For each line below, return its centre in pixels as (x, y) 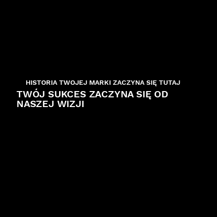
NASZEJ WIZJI (50, 103)
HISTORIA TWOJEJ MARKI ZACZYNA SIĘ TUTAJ (103, 82)
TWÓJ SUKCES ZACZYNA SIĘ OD (92, 94)
